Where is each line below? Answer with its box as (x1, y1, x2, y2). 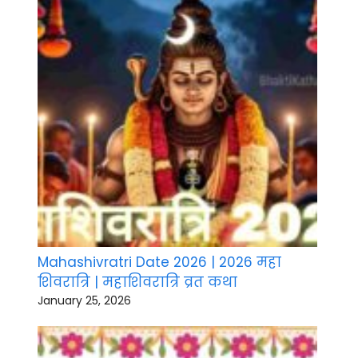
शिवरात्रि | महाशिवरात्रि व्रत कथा (38, 272, 237, 292)
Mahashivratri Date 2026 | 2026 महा (38, 253, 281, 272)
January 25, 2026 (38, 292, 131, 309)
